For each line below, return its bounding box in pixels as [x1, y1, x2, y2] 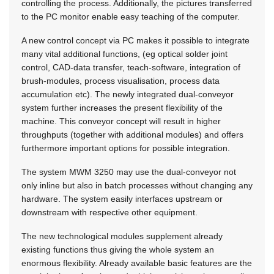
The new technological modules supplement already [21, 231, 223, 242]
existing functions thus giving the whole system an [21, 245, 214, 255]
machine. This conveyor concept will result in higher [21, 116, 221, 127]
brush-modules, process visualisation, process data [21, 76, 220, 86]
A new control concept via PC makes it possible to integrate [21, 35, 250, 46]
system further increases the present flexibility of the [21, 103, 223, 113]
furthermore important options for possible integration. [21, 143, 230, 154]
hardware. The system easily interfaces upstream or [21, 194, 223, 204]
